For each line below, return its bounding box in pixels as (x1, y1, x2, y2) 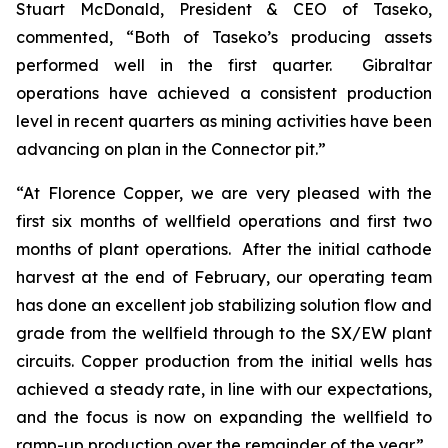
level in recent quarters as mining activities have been (16, 111, 432, 131)
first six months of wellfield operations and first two (16, 211, 432, 231)
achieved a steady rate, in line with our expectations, (16, 379, 432, 399)
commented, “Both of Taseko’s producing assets (16, 27, 432, 47)
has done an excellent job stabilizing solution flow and (16, 295, 432, 315)
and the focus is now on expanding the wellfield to (16, 407, 432, 427)
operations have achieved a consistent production (16, 83, 432, 103)
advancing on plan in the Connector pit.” (16, 139, 326, 159)
